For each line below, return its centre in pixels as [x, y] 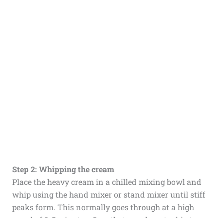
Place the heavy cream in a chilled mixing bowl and [107, 182]
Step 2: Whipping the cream [63, 169]
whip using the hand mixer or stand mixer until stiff [109, 195]
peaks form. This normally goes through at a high [103, 207]
